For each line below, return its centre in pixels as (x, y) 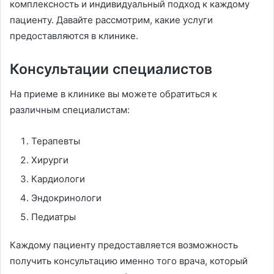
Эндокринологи (66, 198)
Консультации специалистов (111, 69)
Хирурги (50, 160)
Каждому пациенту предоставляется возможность (124, 245)
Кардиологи (58, 179)
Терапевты (56, 141)
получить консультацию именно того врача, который (129, 261)
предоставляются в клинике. (74, 36)
